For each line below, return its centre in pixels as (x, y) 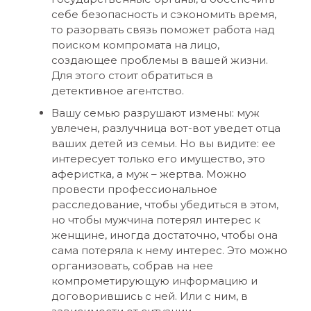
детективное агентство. (117, 91)
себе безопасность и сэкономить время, (163, 14)
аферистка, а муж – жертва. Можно (149, 174)
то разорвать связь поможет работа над (163, 30)
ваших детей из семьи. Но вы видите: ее (163, 143)
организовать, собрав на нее (132, 266)
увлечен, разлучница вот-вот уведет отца (166, 128)
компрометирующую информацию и (154, 281)
